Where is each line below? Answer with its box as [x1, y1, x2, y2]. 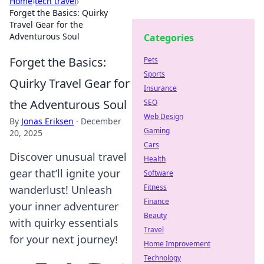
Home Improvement [144, 239, 210, 249]
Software [144, 168, 173, 178]
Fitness [144, 182, 167, 192]
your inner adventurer [9, 199, 118, 213]
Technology [144, 253, 181, 263]
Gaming [144, 126, 170, 136]
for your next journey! [9, 232, 118, 246]
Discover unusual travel [9, 150, 127, 164]
